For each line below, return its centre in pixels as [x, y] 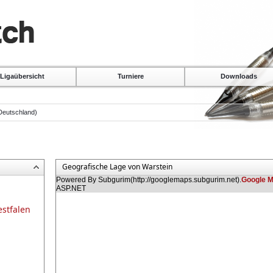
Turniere [130, 76]
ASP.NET [71, 188]
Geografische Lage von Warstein [117, 167]
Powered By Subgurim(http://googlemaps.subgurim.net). [149, 180]
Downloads [239, 76]
